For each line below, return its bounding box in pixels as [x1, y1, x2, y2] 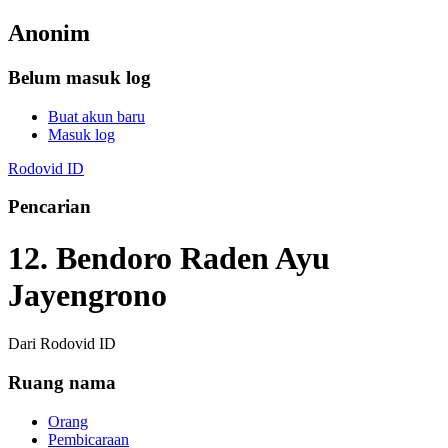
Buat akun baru [48, 107, 145, 125]
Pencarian [8, 196, 91, 218]
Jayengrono [8, 276, 167, 313]
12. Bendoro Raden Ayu [8, 239, 330, 276]
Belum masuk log [8, 66, 151, 88]
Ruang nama [8, 371, 116, 393]
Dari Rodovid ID [8, 335, 116, 353]
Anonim [8, 19, 90, 46]
